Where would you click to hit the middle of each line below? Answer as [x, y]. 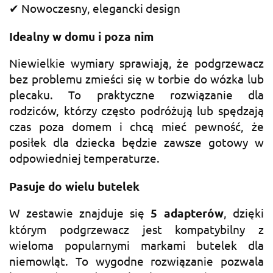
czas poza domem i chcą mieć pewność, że [136, 126]
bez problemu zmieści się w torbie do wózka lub [136, 79]
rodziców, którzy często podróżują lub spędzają [136, 111]
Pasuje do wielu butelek [74, 186]
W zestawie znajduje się [80, 212]
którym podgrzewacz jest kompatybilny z [136, 229]
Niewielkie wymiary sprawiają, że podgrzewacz [136, 63]
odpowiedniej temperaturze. [84, 158]
